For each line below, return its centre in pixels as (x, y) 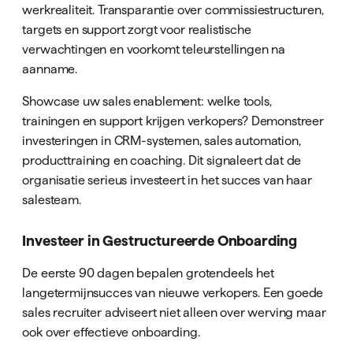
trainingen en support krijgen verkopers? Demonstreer (173, 120)
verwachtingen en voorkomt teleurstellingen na (154, 48)
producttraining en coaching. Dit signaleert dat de (162, 160)
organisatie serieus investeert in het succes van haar (167, 179)
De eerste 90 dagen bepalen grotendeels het (148, 273)
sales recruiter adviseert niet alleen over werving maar (174, 312)
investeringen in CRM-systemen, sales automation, (162, 140)
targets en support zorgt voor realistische (137, 29)
